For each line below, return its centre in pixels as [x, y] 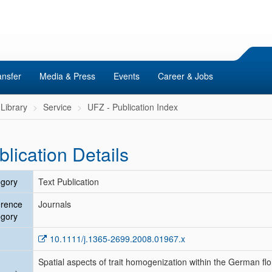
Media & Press [67, 76]
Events [127, 76]
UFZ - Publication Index [133, 107]
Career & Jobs [185, 76]
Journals [55, 204]
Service [57, 107]
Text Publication [69, 182]
